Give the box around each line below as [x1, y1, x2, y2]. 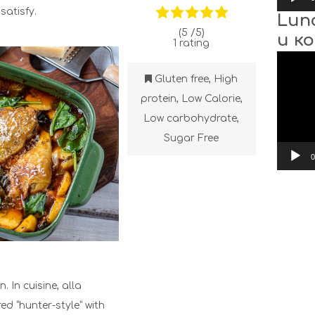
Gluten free [155, 73, 210, 84]
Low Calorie [181, 93, 240, 104]
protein [140, 93, 176, 104]
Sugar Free [164, 132, 219, 143]
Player [276, 60, 309, 72]
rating [179, 37, 210, 49]
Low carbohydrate [143, 112, 238, 124]
